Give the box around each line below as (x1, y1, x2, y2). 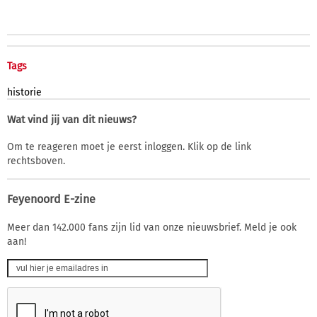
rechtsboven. (7, 154, 65, 167)
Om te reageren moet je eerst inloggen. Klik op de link (7, 140, 251, 153)
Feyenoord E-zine (7, 192, 96, 206)
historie (7, 86, 42, 98)
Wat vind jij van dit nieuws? (7, 113, 137, 126)
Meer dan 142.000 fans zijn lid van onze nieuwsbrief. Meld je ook (7, 221, 296, 234)
